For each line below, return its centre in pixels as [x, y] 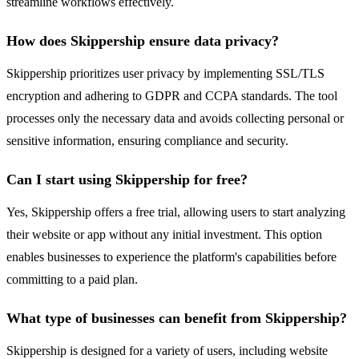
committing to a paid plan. [72, 280]
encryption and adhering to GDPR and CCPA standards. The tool [172, 96]
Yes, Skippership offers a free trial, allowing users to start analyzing [176, 212]
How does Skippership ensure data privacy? [143, 41]
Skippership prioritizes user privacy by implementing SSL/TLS [165, 74]
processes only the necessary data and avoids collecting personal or [175, 119]
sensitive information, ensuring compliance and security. [147, 141]
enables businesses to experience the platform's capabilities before [171, 257]
